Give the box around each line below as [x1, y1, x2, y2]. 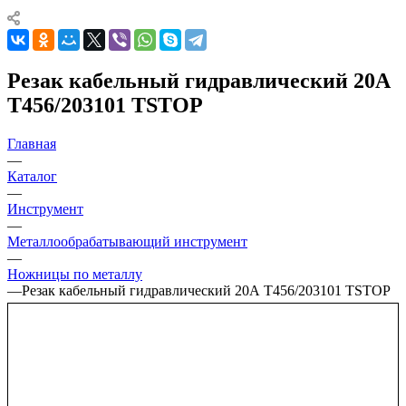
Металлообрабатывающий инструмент [7, 233, 247, 249]
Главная [7, 135, 56, 151]
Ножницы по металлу [7, 266, 142, 282]
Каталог [7, 168, 57, 184]
